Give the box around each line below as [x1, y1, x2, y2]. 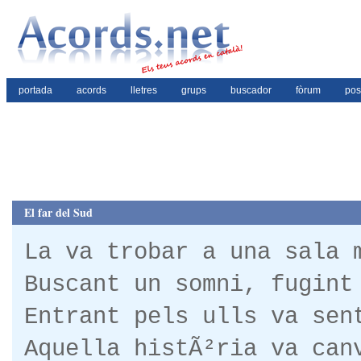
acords [77, 85, 106, 96]
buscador [230, 85, 272, 96]
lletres [131, 85, 157, 96]
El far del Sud [24, 204, 93, 221]
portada [19, 85, 52, 96]
